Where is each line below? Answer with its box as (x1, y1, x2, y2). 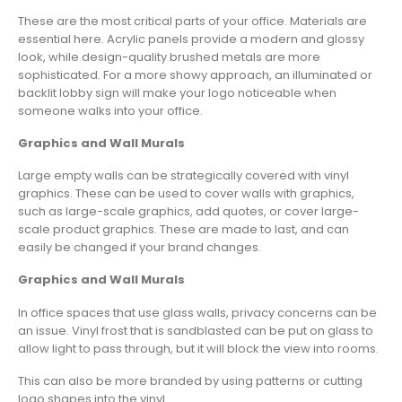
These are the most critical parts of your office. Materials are (18, 12, 367, 30)
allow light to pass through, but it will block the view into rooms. (18, 339, 379, 357)
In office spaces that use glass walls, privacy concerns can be (18, 303, 377, 321)
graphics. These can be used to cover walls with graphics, (18, 185, 354, 203)
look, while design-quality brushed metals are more (18, 48, 320, 66)
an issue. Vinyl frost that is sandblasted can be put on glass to (18, 321, 373, 339)
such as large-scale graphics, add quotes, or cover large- (18, 203, 359, 221)
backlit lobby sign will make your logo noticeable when (18, 83, 336, 101)
